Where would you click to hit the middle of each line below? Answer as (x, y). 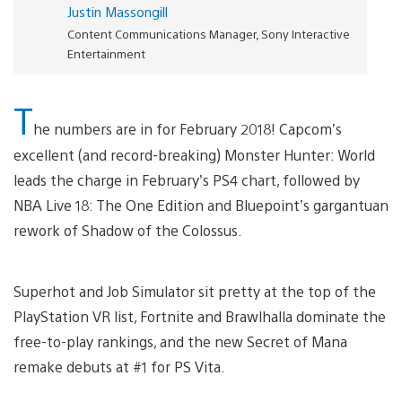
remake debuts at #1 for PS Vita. (119, 366)
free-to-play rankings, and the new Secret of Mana (180, 341)
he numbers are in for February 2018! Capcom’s (188, 128)
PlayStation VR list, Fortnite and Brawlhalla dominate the (200, 316)
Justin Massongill (117, 11)
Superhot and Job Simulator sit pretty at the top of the (195, 291)
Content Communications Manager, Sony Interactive (208, 33)
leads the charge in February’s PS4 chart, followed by (187, 179)
